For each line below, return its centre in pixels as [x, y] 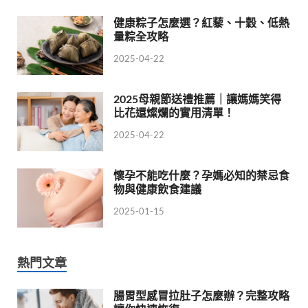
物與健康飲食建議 [157, 189]
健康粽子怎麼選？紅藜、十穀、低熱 [201, 23]
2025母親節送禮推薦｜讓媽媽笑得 [197, 99]
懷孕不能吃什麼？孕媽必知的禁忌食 [201, 175]
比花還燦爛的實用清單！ [174, 113]
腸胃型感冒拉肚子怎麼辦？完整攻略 [201, 296]
